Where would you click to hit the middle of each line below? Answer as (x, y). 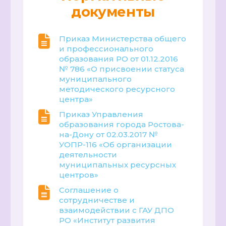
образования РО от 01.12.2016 (119, 59)
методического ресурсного (117, 89)
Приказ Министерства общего (123, 39)
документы (113, 12)
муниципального (96, 79)
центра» (76, 99)
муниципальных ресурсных (118, 165)
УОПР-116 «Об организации (116, 145)
